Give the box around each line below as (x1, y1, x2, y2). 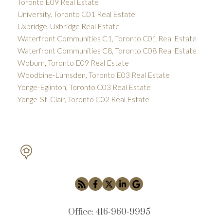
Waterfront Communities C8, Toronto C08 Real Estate (17, 46, 197, 55)
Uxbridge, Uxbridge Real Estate (17, 21, 120, 31)
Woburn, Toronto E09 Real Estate (17, 58, 129, 68)
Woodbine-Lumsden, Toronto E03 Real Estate (17, 70, 170, 80)
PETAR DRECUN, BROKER (41, 143, 191, 153)
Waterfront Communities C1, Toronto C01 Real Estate (17, 34, 197, 43)
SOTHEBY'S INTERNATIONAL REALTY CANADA (36, 156, 196, 162)
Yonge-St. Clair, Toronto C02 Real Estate (17, 94, 149, 104)
